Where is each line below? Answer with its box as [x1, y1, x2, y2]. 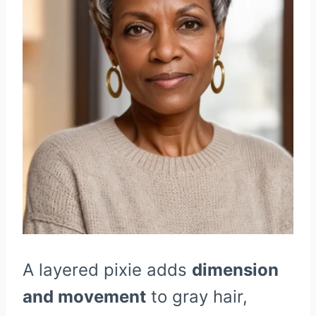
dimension [192, 260, 279, 281]
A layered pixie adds [23, 260, 192, 281]
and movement [23, 286, 146, 308]
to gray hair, [146, 286, 248, 308]
